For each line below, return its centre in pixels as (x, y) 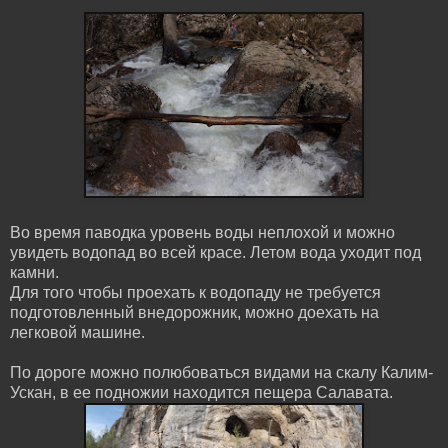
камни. (34, 272)
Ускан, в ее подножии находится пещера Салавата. (201, 392)
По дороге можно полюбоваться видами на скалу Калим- (221, 372)
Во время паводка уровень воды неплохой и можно (202, 232)
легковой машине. (77, 332)
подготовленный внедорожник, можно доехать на (194, 312)
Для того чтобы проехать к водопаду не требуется (195, 292)
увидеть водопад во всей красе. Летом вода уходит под (215, 252)
